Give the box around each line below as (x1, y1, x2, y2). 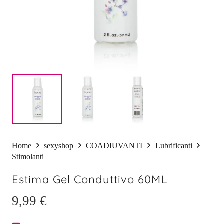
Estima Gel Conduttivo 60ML (12, 172, 168, 186)
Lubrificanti (155, 141, 192, 150)
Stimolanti (12, 152, 44, 161)
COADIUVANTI (86, 141, 143, 150)
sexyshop (44, 141, 74, 150)
